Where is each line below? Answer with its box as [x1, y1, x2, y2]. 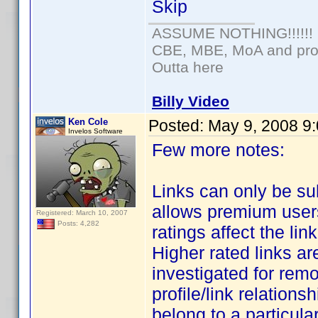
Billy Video [152, 93, 229, 109]
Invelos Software [68, 127, 123, 135]
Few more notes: [152, 140, 285, 160]
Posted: [148, 116, 208, 135]
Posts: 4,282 [55, 219, 99, 228]
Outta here [152, 59, 224, 75]
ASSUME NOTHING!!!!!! [152, 25, 313, 41]
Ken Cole [68, 116, 108, 127]
